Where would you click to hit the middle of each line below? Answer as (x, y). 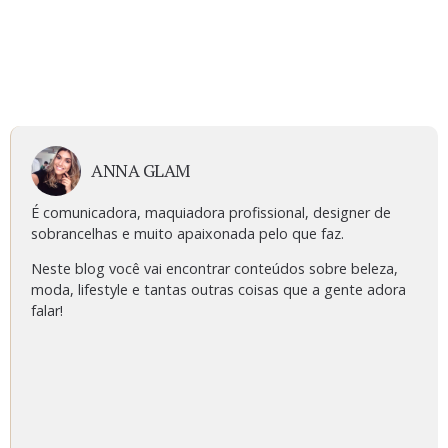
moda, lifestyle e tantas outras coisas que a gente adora (218, 290)
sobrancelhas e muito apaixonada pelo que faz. (187, 233)
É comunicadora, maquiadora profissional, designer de (211, 212)
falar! (47, 311)
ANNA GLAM (141, 170)
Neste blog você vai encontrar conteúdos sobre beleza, (214, 269)
